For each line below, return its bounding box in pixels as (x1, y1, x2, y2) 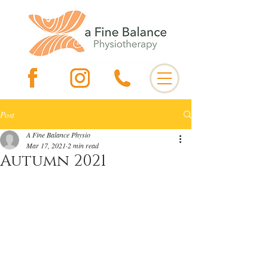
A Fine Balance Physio (26, 130, 90, 139)
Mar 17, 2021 (26, 141, 66, 150)
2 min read (68, 141, 99, 150)
